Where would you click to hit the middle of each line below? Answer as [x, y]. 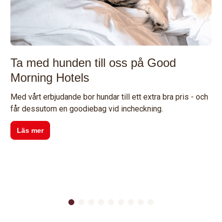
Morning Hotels [50, 78]
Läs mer [30, 131]
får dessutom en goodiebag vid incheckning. [87, 109]
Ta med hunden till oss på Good [93, 63]
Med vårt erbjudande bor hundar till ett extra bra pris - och [110, 97]
